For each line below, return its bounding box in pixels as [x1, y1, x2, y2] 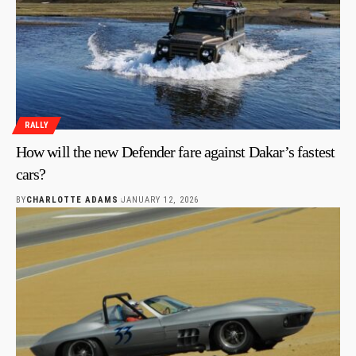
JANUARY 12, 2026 [121, 194, 199, 205]
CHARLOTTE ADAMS [26, 194, 119, 205]
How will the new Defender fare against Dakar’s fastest [16, 142, 335, 161]
